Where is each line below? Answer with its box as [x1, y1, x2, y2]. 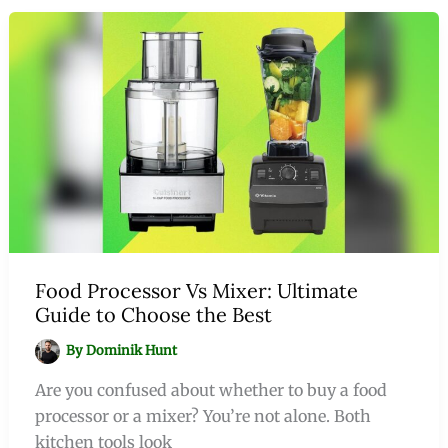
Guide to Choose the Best [34, 301, 272, 327]
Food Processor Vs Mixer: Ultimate [34, 277, 358, 303]
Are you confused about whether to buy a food [34, 379, 387, 400]
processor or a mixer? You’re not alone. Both [34, 405, 371, 426]
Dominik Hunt [86, 342, 178, 360]
